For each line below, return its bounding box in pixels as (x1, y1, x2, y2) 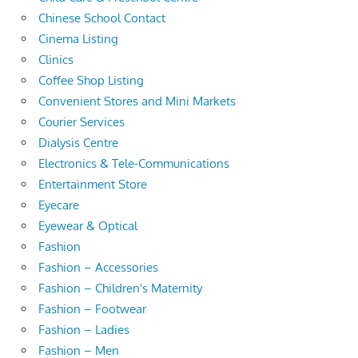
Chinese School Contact (38, 10, 165, 26)
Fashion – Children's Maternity (38, 280, 202, 296)
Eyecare (38, 197, 79, 213)
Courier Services (38, 113, 125, 129)
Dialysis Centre (38, 134, 118, 150)
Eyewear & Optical (38, 217, 137, 233)
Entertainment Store (38, 176, 147, 192)
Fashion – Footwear (38, 300, 146, 316)
